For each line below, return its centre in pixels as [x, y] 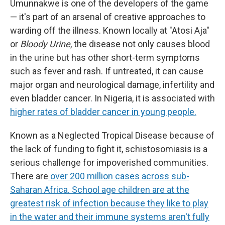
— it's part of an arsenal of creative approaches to [108, 17]
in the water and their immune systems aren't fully [110, 217]
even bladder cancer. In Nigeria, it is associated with [113, 98]
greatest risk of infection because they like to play [109, 203]
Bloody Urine [45, 44]
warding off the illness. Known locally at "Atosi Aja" [110, 31]
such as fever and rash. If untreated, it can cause [107, 71]
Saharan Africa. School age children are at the [100, 190]
